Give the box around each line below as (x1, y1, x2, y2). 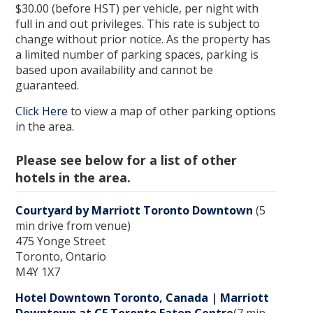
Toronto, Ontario (15, 248, 106, 264)
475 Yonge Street (15, 233, 105, 249)
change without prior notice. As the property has (15, 31, 270, 47)
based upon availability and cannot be (15, 61, 213, 78)
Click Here (15, 103, 68, 119)
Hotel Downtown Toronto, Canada (15, 289, 208, 305)
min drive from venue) (15, 217, 131, 233)
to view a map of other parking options (68, 103, 276, 119)
